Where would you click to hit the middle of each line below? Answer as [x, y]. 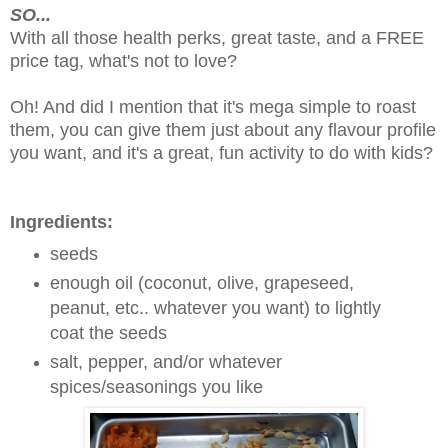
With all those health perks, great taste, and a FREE [217, 37]
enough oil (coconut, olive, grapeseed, [201, 282]
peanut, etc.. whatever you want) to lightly [215, 307]
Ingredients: [64, 221]
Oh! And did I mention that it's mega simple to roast [213, 106]
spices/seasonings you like [156, 386]
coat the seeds [108, 332]
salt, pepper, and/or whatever [165, 361]
